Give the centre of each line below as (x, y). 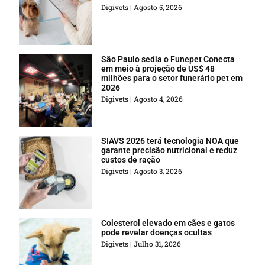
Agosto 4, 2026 (158, 98)
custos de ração (131, 160)
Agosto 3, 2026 (157, 171)
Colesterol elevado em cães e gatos (168, 223)
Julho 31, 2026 (157, 244)
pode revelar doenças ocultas (157, 233)
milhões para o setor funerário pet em (172, 78)
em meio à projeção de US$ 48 (158, 68)
